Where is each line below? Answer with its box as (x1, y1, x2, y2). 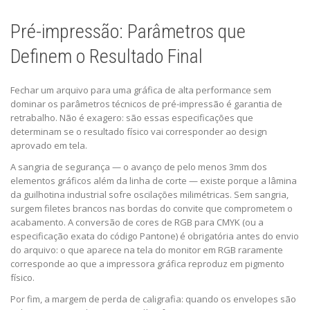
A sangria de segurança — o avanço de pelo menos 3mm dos (10, 160, 267, 173)
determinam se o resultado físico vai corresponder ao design (10, 125, 267, 138)
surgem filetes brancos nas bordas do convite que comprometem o (10, 201, 293, 215)
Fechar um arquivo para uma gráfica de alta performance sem (10, 83, 271, 96)
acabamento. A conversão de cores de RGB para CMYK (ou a (10, 215, 264, 228)
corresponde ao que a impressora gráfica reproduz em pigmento (10, 257, 284, 270)
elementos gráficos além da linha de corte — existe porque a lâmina (10, 174, 297, 187)
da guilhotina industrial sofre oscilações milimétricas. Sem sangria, (10, 188, 289, 201)
